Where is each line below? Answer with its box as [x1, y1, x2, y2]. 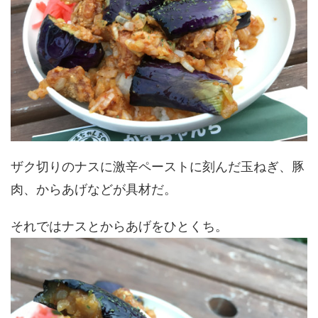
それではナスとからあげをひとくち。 [11, 219, 228, 234]
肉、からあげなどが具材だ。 [11, 182, 177, 197]
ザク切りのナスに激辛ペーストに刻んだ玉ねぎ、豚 [11, 159, 305, 175]
